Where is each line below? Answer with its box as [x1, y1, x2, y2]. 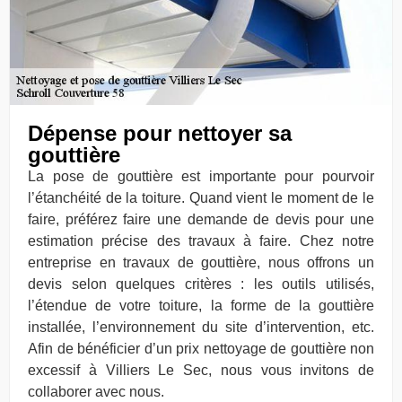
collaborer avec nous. [28, 383, 164, 399]
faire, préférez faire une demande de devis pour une [28, 211, 374, 227]
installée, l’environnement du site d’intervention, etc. [28, 319, 374, 335]
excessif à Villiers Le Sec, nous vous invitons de [28, 362, 374, 378]
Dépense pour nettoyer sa [28, 120, 292, 145]
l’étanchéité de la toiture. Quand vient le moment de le [28, 189, 374, 205]
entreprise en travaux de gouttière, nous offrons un [28, 254, 374, 270]
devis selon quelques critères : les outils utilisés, [28, 275, 374, 292]
